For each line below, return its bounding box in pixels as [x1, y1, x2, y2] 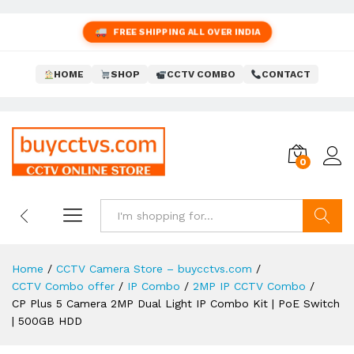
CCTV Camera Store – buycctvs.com [56, 262, 252, 275]
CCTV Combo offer [12, 280, 115, 292]
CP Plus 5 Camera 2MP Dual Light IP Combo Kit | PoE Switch [12, 297, 340, 310]
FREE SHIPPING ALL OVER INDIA [111, 26, 262, 37]
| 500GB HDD [12, 314, 82, 327]
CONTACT [262, 68, 311, 80]
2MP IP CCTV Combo [193, 280, 306, 292]
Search [302, 243, 342, 255]
